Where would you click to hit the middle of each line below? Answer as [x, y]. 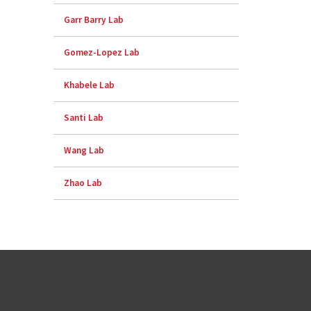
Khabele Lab [90, 85]
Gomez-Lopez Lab [102, 53]
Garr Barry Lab [94, 20]
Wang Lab [84, 151]
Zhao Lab [83, 183]
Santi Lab [84, 118]
